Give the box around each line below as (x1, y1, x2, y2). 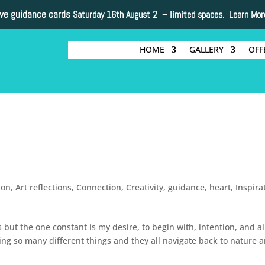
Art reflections (15, 181, 72, 193)
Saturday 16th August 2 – (72, 8, 170, 21)
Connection (76, 181, 122, 193)
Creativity (126, 181, 164, 193)
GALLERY (189, 44, 224, 56)
